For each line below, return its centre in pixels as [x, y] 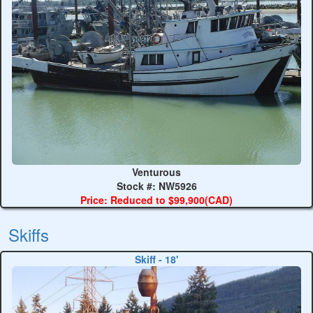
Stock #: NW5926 [156, 186]
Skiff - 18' [156, 259]
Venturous [156, 172]
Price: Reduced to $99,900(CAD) [156, 200]
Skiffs [29, 234]
